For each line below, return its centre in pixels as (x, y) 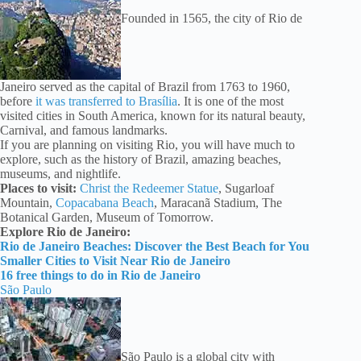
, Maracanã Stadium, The (218, 203)
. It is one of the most (230, 102)
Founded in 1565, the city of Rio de (212, 18)
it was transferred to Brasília (106, 102)
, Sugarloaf (246, 189)
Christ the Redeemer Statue (149, 189)
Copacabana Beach (105, 203)
